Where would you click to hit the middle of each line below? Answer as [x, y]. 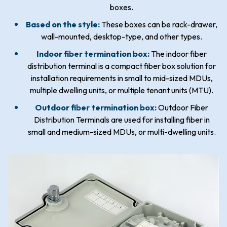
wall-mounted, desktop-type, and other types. [122, 36]
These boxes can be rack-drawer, [159, 24]
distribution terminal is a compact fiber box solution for [122, 66]
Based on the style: [63, 24]
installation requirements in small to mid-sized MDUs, [122, 78]
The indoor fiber [178, 54]
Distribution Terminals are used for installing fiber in [122, 120]
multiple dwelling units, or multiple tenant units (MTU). [122, 90]
